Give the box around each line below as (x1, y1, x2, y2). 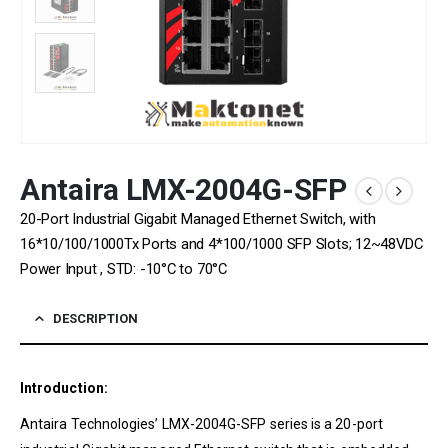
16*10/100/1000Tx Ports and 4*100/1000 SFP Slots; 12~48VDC (20, 234, 423, 253)
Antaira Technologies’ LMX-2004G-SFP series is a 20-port (20, 415, 383, 432)
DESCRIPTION (53, 310, 138, 326)
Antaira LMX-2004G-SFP (20, 171, 347, 207)
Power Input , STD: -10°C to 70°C (20, 259, 227, 278)
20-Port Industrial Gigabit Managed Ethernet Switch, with (20, 209, 376, 228)
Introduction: (20, 379, 108, 396)
